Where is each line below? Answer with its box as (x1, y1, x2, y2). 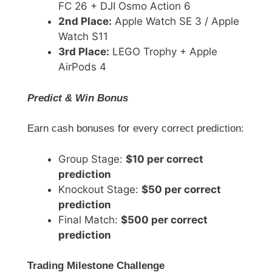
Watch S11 (58, 30, 108, 43)
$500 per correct (121, 213, 208, 226)
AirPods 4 (58, 61, 106, 73)
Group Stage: (58, 152, 126, 165)
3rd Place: (58, 46, 109, 58)
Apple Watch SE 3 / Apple (112, 15, 239, 28)
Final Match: (58, 213, 121, 226)
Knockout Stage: (58, 183, 141, 195)
